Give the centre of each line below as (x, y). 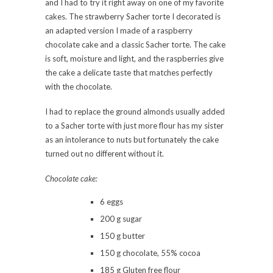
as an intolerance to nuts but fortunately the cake (132, 139)
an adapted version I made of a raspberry (119, 30)
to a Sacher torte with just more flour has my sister (134, 125)
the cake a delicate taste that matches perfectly (129, 72)
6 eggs (112, 201)
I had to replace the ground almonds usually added (135, 111)
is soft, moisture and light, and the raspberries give (134, 58)
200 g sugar (121, 218)
